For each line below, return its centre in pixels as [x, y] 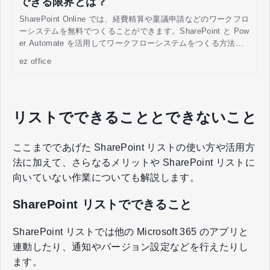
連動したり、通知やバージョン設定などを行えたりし [131, 246]
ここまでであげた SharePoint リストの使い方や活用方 [134, 147]
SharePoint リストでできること [102, 205]
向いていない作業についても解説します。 [106, 177]
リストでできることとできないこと [135, 117]
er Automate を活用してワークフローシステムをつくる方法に [131, 43]
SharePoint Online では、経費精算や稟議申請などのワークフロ [134, 19]
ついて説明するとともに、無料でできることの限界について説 [132, 55]
